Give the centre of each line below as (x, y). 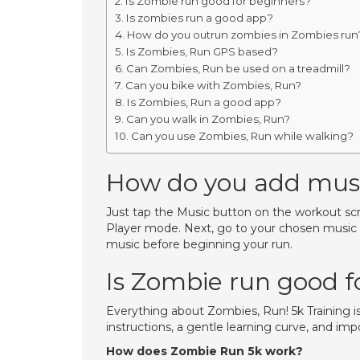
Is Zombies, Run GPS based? (202, 51)
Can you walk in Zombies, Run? (208, 119)
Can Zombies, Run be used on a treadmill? (238, 68)
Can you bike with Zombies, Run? (213, 85)
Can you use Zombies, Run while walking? (242, 136)
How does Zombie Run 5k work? (205, 351)
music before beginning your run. (199, 244)
